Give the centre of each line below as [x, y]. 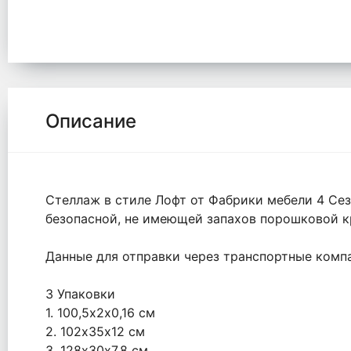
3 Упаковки [80, 294]
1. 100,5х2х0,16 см [100, 313]
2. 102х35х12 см [95, 331]
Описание [91, 121]
